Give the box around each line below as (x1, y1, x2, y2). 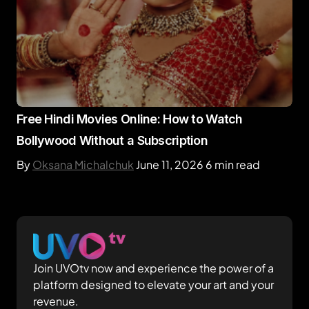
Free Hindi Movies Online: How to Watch (17, 112, 243, 126)
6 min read (206, 157, 260, 172)
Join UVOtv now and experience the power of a (33, 260, 274, 275)
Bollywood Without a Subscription (17, 133, 208, 148)
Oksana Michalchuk (32, 157, 134, 172)
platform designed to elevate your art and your (33, 277, 274, 292)
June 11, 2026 (136, 157, 203, 172)
